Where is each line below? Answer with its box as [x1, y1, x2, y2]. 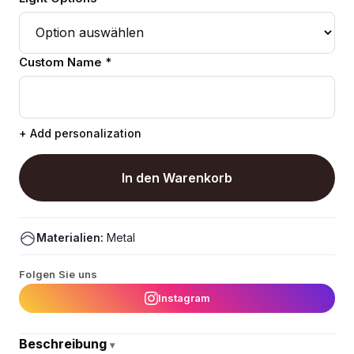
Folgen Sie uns [19, 268, 98, 281]
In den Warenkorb [122, 170, 232, 186]
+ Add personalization [19, 126, 141, 141]
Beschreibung [19, 336, 110, 352]
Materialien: [36, 231, 104, 245]
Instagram [157, 292, 210, 305]
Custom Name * [19, 55, 111, 70]
